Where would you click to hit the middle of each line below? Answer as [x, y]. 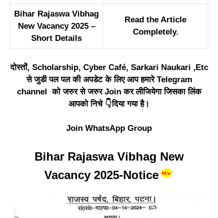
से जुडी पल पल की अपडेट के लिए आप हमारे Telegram [109, 79]
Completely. [155, 32]
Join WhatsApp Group [109, 128]
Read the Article [155, 20]
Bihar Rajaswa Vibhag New [109, 156]
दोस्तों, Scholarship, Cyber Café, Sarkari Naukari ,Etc [109, 67]
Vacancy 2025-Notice [101, 175]
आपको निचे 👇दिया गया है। [109, 104]
